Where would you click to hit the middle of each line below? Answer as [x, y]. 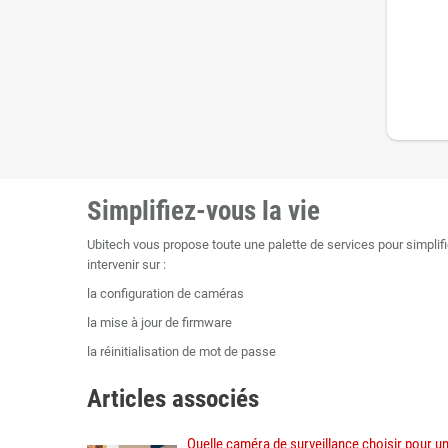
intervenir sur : [126, 264]
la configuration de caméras [165, 293]
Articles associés [173, 398]
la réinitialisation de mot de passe [181, 351]
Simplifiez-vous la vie [203, 211]
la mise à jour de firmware [159, 322]
